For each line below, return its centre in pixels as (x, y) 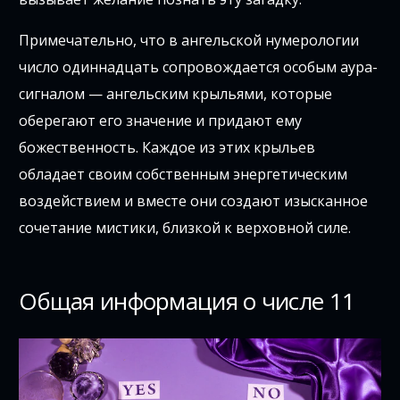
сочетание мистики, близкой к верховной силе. (185, 227)
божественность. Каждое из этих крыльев (167, 147)
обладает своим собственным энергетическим (183, 174)
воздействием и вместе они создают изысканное (194, 200)
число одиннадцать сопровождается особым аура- (199, 67)
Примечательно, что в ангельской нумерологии (189, 40)
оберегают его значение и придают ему (161, 120)
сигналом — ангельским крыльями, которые (176, 93)
